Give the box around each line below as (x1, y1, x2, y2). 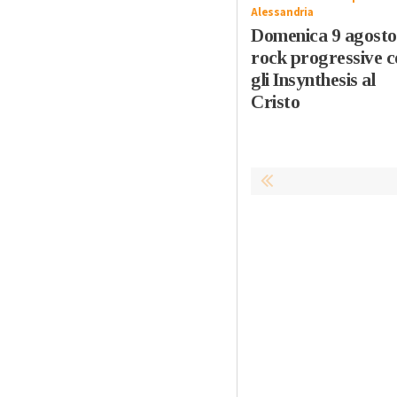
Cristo (251, 90, 300, 113)
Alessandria (251, 4, 314, 20)
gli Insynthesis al (251, 68, 375, 90)
